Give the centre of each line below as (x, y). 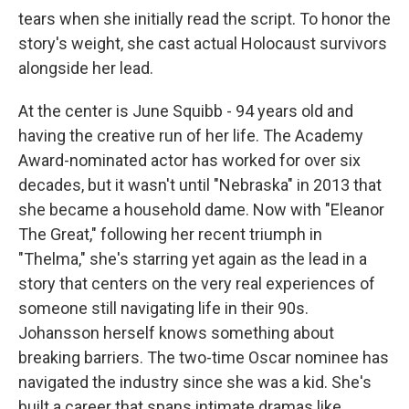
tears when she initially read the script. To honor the (204, 19)
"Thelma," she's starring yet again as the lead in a (193, 259)
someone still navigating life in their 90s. (163, 308)
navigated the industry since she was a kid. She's (195, 382)
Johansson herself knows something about (176, 333)
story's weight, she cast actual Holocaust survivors (203, 43)
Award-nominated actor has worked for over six (189, 160)
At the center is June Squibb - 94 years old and (186, 111)
